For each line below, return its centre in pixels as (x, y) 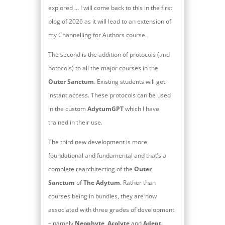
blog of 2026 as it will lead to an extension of (109, 21)
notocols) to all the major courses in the (103, 68)
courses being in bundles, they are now (102, 196)
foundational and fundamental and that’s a (107, 155)
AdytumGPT (105, 108)
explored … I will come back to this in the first (110, 8)
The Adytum (101, 182)
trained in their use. (75, 122)
